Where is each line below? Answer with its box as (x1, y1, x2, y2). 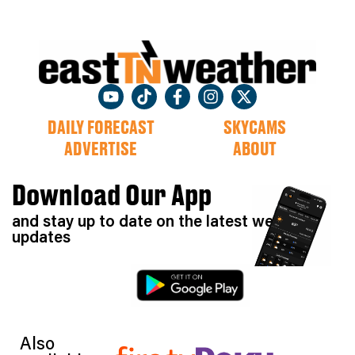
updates (12, 225, 71, 246)
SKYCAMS (223, 120, 286, 138)
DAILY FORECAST (47, 120, 155, 138)
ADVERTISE (64, 141, 137, 159)
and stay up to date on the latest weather (12, 209, 312, 231)
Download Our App (12, 184, 212, 212)
